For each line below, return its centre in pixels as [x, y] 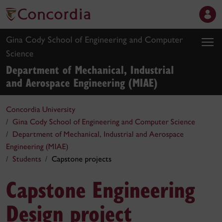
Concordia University [41, 109]
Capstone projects [82, 159]
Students [27, 159]
